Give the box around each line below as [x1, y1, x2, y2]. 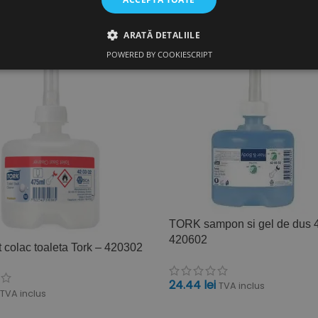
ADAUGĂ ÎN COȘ [177, 301, 251, 315]
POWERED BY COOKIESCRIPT [106, 49, 212, 60]
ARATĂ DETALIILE [124, 29, 201, 41]
